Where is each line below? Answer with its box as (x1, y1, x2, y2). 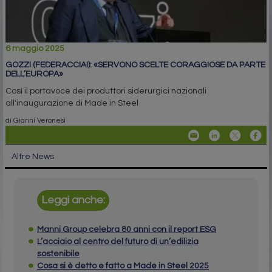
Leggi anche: (41, 194, 106, 206)
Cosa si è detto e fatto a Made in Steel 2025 (37, 261, 209, 270)
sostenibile (37, 249, 80, 258)
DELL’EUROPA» (5, 69, 63, 78)
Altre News (12, 152, 54, 161)
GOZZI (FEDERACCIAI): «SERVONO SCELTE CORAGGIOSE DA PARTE (5, 60, 265, 69)
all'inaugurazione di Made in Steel (5, 98, 138, 107)
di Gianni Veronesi (5, 116, 66, 124)
